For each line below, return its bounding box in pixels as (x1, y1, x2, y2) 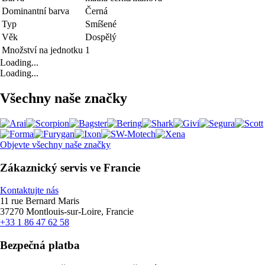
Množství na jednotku (2, 45, 83, 56)
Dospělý (85, 32, 117, 43)
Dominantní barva (2, 6, 69, 17)
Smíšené (85, 19, 117, 30)
